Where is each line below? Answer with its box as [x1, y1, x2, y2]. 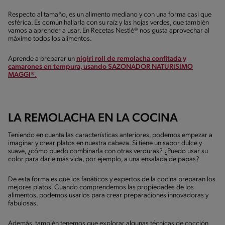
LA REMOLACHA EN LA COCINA [8, 112, 178, 125]
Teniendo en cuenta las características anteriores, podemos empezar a [8, 131, 212, 139]
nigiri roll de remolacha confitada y [76, 55, 186, 63]
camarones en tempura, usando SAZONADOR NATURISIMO [8, 63, 193, 71]
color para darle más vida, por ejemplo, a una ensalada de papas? [8, 155, 199, 163]
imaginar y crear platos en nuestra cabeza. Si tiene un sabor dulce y [8, 139, 202, 147]
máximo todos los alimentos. [8, 35, 92, 43]
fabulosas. [8, 199, 38, 207]
